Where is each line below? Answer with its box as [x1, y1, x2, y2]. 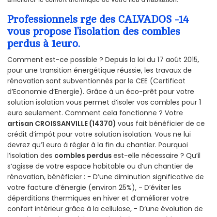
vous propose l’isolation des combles [7, 26, 180, 38]
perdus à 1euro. [7, 38, 80, 50]
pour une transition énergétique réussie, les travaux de [7, 65, 192, 76]
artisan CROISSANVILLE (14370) [7, 119, 118, 129]
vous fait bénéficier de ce [118, 119, 205, 129]
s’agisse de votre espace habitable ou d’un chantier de [7, 161, 193, 171]
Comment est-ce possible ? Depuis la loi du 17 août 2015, [7, 55, 199, 65]
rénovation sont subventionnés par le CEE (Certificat [7, 76, 186, 86]
